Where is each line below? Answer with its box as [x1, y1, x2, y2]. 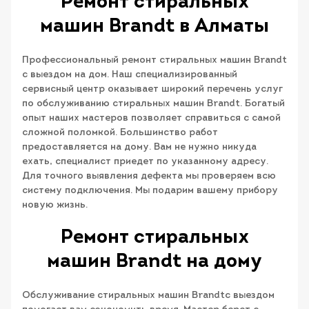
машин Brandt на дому [47, 252, 262, 272]
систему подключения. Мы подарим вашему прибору [22, 185, 278, 196]
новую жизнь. [22, 199, 88, 210]
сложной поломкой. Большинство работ [22, 127, 218, 138]
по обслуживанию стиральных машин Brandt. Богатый [22, 98, 285, 109]
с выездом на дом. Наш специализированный [22, 69, 237, 80]
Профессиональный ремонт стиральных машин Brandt [22, 54, 287, 66]
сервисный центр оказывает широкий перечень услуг [22, 83, 283, 94]
